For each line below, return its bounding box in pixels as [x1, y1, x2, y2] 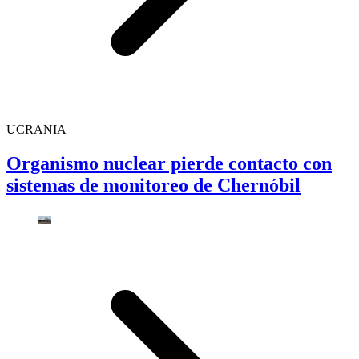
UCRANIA [6, 122, 67, 136]
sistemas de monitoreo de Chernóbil [6, 174, 301, 196]
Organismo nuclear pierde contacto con [6, 152, 332, 174]
